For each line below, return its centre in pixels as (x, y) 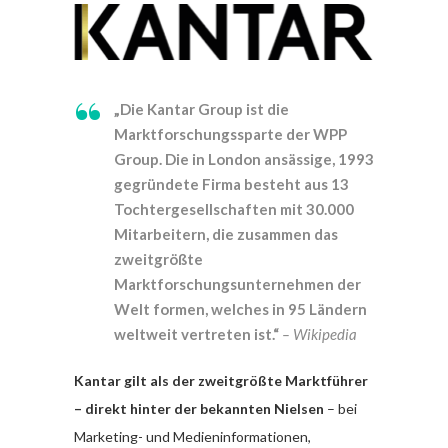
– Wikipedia (318, 333)
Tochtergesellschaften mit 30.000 (234, 208)
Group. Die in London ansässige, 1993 (244, 158)
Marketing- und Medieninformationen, (192, 436)
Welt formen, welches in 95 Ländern (240, 308)
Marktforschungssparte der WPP (230, 133)
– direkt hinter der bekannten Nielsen (199, 408)
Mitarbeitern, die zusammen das (226, 233)
